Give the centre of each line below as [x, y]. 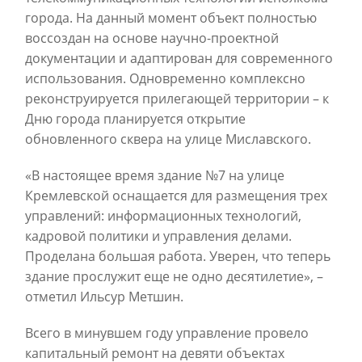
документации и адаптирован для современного [179, 59]
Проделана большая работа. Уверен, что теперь [178, 257]
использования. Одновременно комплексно [165, 79]
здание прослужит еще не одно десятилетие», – [174, 277]
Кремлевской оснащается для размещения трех [176, 196]
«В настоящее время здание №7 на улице [155, 176]
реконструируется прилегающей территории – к [177, 99]
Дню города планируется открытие [135, 119]
